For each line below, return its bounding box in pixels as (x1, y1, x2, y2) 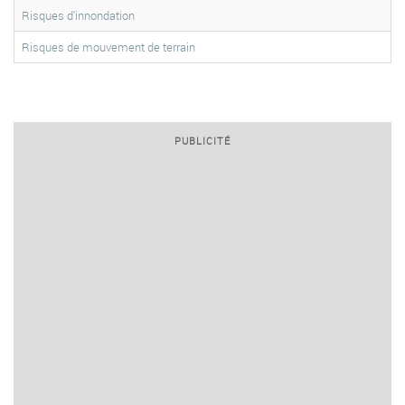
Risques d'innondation (22, 7, 135, 24)
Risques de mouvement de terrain (22, 39, 195, 55)
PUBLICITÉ (174, 134, 231, 147)
